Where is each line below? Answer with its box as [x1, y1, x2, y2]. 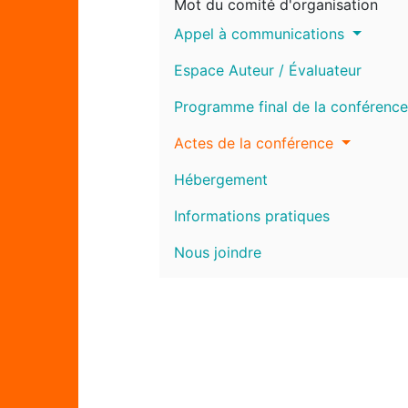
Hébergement [173, 169, 268, 189]
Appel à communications [173, 24, 349, 43]
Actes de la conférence [173, 133, 338, 152]
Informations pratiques [173, 206, 330, 225]
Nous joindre [173, 242, 261, 261]
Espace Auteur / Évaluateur [173, 60, 362, 79]
